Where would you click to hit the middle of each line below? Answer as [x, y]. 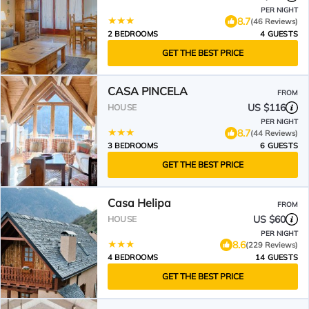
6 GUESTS [279, 146]
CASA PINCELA [148, 91]
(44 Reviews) [274, 133]
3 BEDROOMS [133, 146]
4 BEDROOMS [133, 257]
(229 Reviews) [272, 245]
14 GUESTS [277, 257]
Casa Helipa [139, 203]
